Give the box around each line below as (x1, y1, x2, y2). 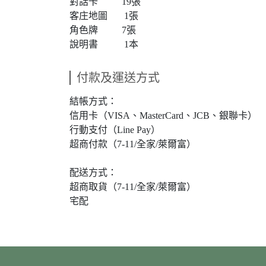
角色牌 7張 (69, 25, 136, 35)
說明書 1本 (69, 39, 138, 49)
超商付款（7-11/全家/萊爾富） (69, 139, 196, 149)
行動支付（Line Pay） (69, 125, 160, 135)
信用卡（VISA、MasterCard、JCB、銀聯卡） (69, 110, 257, 121)
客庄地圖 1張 (69, 11, 138, 21)
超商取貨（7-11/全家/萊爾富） (69, 182, 196, 192)
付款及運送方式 (77, 71, 160, 84)
